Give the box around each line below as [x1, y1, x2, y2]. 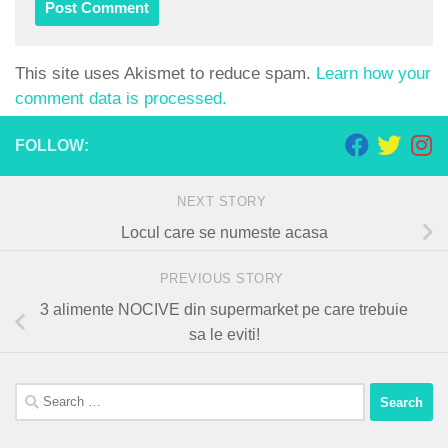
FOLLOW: [15, 136, 89, 154]
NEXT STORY [177, 193, 271, 209]
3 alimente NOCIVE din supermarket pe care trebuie [40, 301, 408, 319]
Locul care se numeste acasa [120, 223, 328, 241]
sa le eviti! [188, 326, 260, 344]
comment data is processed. [15, 88, 227, 108]
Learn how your [316, 63, 431, 83]
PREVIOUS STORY [159, 270, 289, 286]
